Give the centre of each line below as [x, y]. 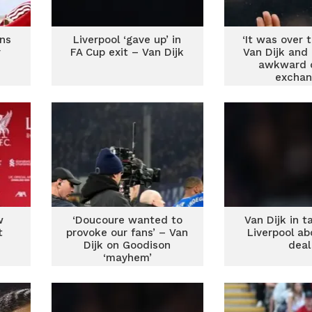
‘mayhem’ [127, 258]
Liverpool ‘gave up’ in [127, 40]
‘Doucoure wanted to [127, 220]
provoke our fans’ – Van [127, 233]
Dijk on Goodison [127, 245]
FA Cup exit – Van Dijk [127, 52]
